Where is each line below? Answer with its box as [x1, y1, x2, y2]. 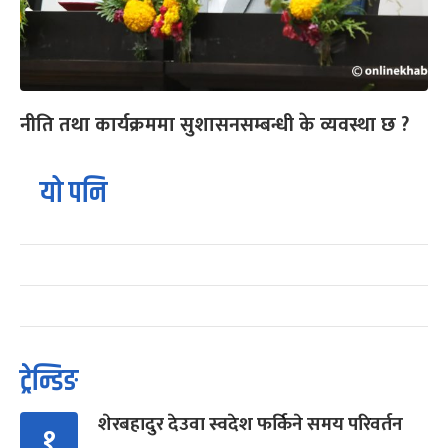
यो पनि [40, 171, 107, 217]
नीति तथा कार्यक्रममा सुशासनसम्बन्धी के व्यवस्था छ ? [20, 108, 409, 143]
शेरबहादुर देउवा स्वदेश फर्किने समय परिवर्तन [98, 409, 403, 441]
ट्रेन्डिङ [20, 359, 78, 405]
